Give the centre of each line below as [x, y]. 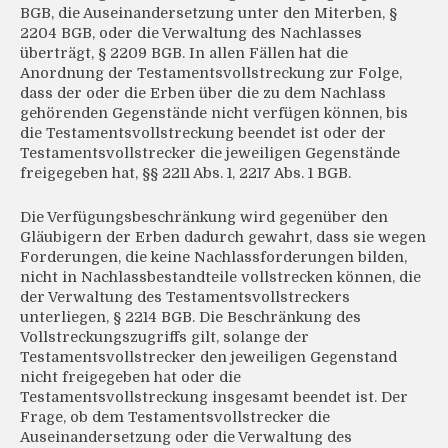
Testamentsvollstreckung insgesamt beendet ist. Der [214, 397]
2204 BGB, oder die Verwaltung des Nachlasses [191, 33]
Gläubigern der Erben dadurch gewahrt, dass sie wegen [223, 237]
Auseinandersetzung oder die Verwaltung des [186, 437]
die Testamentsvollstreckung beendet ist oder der [203, 133]
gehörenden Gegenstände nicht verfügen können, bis [214, 113]
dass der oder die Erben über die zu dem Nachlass [203, 93]
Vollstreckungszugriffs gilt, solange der [164, 337]
